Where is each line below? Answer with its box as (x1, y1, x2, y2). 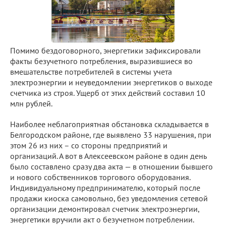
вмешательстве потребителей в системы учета (10, 67, 172, 77)
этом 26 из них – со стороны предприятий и (10, 140, 167, 150)
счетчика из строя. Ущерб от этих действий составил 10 (10, 88, 205, 98)
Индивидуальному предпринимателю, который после (10, 183, 200, 193)
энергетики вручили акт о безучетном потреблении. (10, 214, 194, 224)
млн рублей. (10, 98, 52, 108)
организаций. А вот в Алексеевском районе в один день (10, 151, 206, 161)
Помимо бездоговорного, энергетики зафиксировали (10, 45, 201, 55)
